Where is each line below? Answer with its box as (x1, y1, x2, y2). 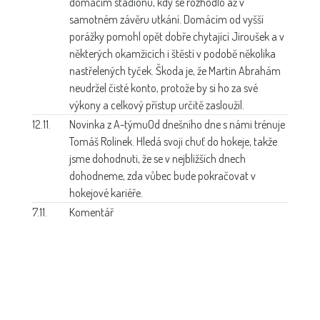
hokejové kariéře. (69, 185, 143, 200)
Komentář (69, 204, 114, 219)
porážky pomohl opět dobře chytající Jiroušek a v (69, 29, 284, 44)
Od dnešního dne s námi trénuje (148, 116, 285, 131)
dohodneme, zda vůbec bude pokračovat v (69, 168, 256, 183)
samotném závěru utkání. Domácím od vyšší (69, 11, 264, 26)
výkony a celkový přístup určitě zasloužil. (69, 97, 244, 112)
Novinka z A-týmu (69, 116, 148, 131)
